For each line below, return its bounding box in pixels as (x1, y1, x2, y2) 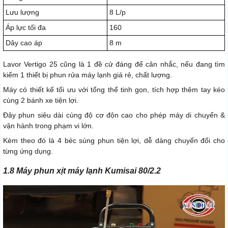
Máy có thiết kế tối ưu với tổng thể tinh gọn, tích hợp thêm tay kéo (3, 85, 225, 94)
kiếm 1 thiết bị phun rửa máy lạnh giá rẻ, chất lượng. (3, 71, 172, 79)
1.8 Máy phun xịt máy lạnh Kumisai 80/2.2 (3, 166, 161, 176)
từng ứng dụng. (3, 147, 53, 156)
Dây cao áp (6, 39, 42, 47)
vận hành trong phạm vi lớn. (3, 122, 94, 130)
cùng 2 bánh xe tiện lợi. (3, 96, 78, 105)
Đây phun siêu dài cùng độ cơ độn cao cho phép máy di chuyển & (3, 111, 225, 120)
